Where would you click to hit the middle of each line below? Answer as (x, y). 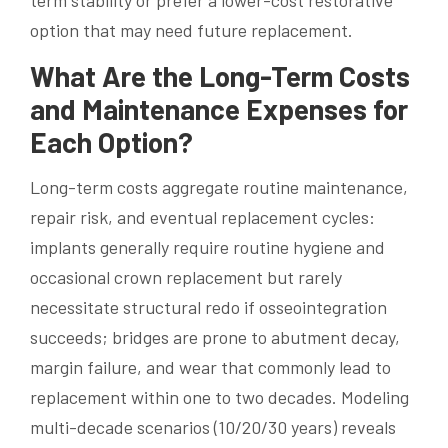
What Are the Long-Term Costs (220, 76)
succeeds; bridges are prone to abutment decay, (215, 337)
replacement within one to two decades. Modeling (219, 397)
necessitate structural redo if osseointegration (208, 307)
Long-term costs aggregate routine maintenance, (219, 187)
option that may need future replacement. (191, 30)
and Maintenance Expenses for (219, 109)
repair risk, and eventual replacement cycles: (202, 217)
